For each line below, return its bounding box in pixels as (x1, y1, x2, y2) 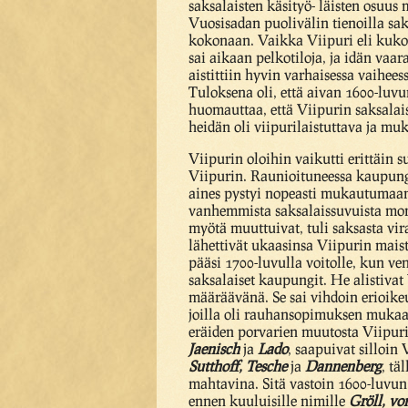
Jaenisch (189, 340, 240, 357)
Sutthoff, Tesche (189, 357, 287, 374)
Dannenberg (305, 357, 382, 374)
